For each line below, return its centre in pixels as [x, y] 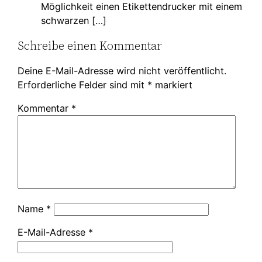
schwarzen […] [74, 20]
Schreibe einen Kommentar [90, 45]
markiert [173, 85]
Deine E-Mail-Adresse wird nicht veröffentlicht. [122, 70]
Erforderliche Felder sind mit [83, 85]
